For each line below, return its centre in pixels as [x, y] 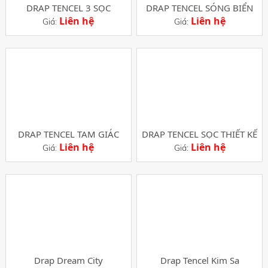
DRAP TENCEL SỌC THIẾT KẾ [200, 134]
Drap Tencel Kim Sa [200, 260]
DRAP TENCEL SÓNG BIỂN [200, 8]
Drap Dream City [68, 260]
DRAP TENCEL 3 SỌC [68, 8]
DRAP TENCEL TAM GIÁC [68, 134]
